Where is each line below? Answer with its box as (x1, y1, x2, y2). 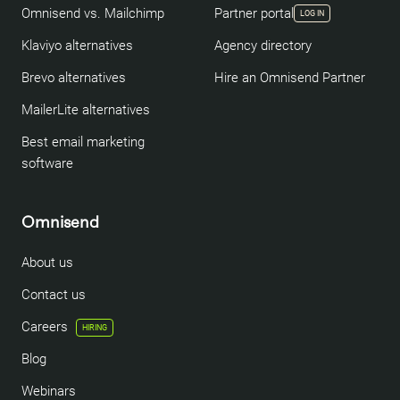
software (21, 155, 73, 171)
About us (21, 254, 73, 271)
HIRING (82, 323, 107, 332)
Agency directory (214, 37, 312, 54)
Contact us (21, 287, 86, 303)
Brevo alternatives (21, 70, 126, 86)
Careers (21, 319, 71, 335)
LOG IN (300, 9, 324, 18)
